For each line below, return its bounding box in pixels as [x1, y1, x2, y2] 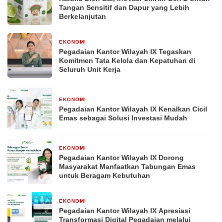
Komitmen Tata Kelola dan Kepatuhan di [59, 56, 195, 64]
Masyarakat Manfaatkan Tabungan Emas [59, 163, 196, 170]
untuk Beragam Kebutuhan [59, 171, 150, 179]
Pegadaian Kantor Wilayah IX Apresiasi [59, 207, 190, 215]
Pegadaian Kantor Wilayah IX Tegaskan [59, 48, 191, 55]
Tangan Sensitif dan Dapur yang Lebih [59, 3, 189, 11]
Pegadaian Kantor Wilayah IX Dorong [59, 154, 184, 162]
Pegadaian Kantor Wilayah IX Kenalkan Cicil [59, 105, 207, 113]
